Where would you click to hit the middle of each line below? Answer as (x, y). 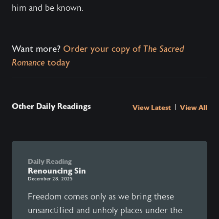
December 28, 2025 (50, 179)
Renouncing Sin (57, 171)
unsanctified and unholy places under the (105, 210)
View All (194, 108)
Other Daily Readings (51, 106)
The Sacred (164, 49)
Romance (28, 63)
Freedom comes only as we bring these (101, 197)
